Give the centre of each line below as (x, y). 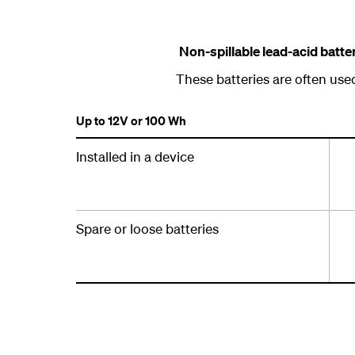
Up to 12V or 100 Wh (131, 120)
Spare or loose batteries (147, 229)
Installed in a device (135, 157)
